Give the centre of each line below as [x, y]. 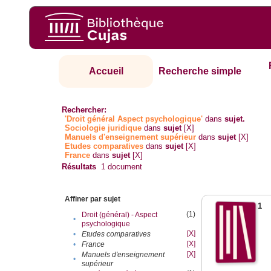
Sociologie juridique [103, 128]
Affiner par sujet [93, 199]
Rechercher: [84, 110]
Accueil [106, 71]
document [124, 167]
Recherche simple [200, 71]
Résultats [79, 167]
